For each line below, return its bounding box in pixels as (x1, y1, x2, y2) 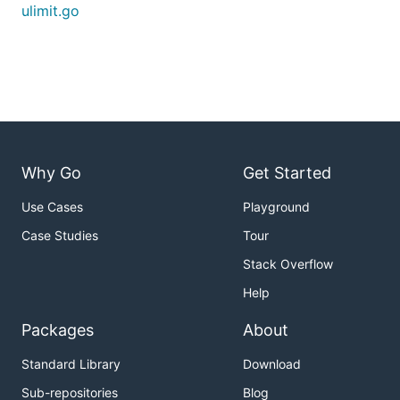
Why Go (21, 163, 81, 183)
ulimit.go (21, 2, 79, 20)
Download (243, 356, 301, 372)
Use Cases (21, 199, 83, 215)
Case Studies (21, 228, 98, 244)
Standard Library (21, 356, 121, 372)
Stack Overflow (243, 256, 333, 272)
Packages (21, 321, 94, 340)
